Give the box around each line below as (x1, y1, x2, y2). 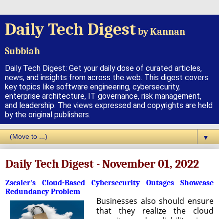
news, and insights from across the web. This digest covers (5, 73, 208, 82)
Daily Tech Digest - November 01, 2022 (5, 157, 199, 171)
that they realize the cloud (96, 205, 214, 216)
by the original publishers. (5, 110, 90, 119)
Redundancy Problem (5, 187, 80, 196)
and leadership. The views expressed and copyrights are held (5, 101, 213, 110)
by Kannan (136, 26, 185, 37)
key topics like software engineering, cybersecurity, (5, 82, 180, 91)
